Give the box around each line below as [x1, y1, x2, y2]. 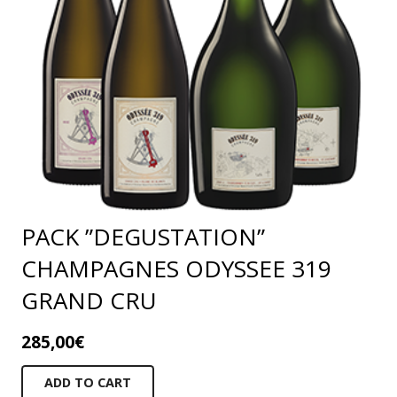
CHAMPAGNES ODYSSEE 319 [21, 252, 331, 284]
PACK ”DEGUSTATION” [21, 220, 265, 253]
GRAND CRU [21, 284, 157, 316]
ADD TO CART [43, 373, 131, 391]
